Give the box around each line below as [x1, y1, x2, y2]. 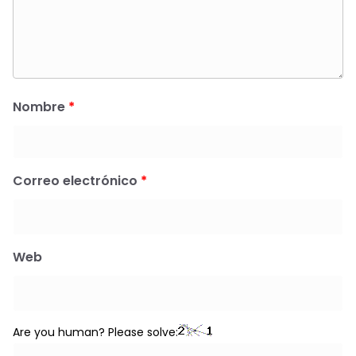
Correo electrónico [13, 171, 141, 190]
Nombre [13, 97, 68, 116]
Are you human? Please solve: [13, 323, 178, 340]
